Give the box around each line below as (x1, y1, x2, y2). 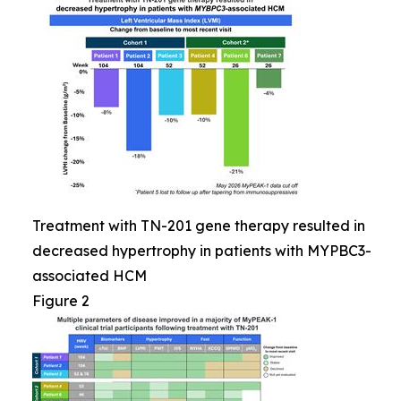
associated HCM (32, 266, 147, 285)
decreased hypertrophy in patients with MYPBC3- (32, 241, 371, 260)
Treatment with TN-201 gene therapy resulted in (32, 216, 365, 235)
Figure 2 (32, 291, 90, 310)
